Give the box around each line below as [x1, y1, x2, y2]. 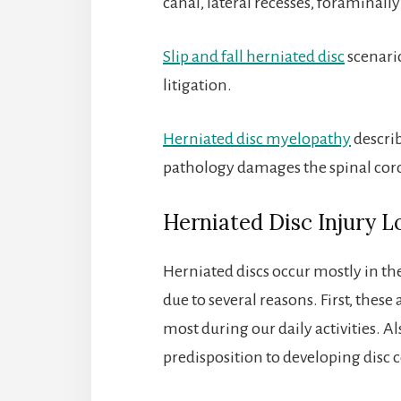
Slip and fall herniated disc [163, 47, 345, 65]
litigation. [163, 75, 232, 94]
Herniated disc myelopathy [163, 129, 351, 148]
